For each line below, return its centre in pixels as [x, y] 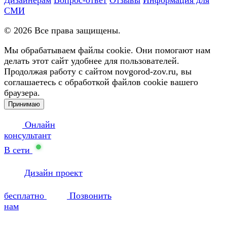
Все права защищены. [76, 30]
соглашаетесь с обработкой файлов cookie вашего [101, 82]
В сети [17, 150]
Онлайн [39, 124]
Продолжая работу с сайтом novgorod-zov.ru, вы [98, 71]
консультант [28, 135]
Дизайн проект [53, 173]
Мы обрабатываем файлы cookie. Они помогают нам [107, 50]
